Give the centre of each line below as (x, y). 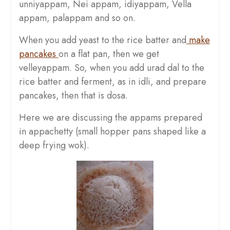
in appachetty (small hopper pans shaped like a (112, 132)
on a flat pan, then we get (109, 54)
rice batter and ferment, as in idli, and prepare (112, 82)
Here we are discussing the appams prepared (110, 118)
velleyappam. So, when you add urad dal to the (111, 68)
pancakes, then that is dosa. (73, 96)
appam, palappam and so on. (77, 18)
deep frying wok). (54, 146)
